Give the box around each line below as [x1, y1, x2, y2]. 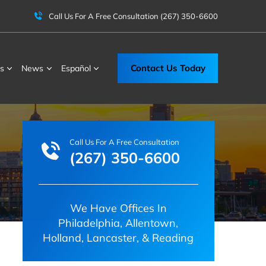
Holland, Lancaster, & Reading [43, 230, 194, 245]
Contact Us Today [130, 62, 205, 74]
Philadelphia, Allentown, [58, 216, 179, 230]
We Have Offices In [69, 201, 167, 215]
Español [61, 62, 91, 74]
